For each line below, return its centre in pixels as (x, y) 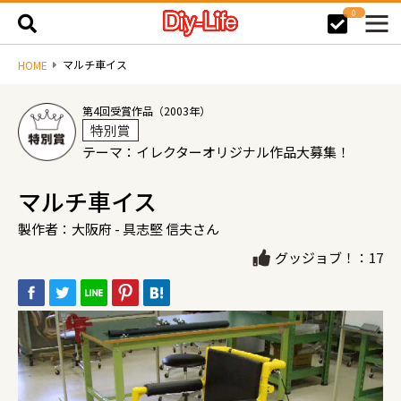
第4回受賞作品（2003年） (146, 110)
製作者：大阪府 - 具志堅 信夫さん (119, 228)
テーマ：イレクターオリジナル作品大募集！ (216, 151)
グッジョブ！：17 (329, 257)
